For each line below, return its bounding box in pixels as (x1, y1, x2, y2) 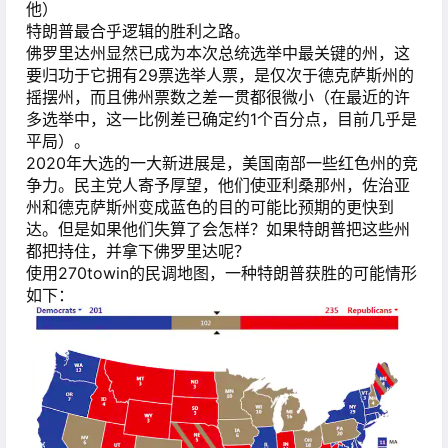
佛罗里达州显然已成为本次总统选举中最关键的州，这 (26, 43, 410, 64)
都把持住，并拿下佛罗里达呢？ (26, 241, 250, 262)
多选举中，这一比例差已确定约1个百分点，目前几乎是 (26, 109, 417, 130)
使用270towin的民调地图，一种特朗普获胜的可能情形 (26, 263, 417, 284)
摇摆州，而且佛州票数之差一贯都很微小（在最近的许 (26, 87, 410, 108)
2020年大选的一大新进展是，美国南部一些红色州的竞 (26, 153, 418, 174)
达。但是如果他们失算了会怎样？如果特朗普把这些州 (26, 219, 410, 240)
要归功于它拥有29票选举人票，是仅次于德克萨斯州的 (26, 65, 414, 86)
